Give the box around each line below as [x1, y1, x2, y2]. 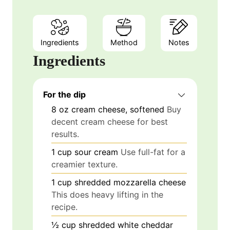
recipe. [51, 201, 78, 212]
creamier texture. [51, 159, 118, 169]
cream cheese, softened [71, 104, 164, 114]
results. [51, 128, 79, 139]
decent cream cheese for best [51, 116, 168, 127]
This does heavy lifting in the [51, 189, 163, 200]
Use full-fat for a [121, 146, 185, 157]
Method [110, 37, 138, 47]
